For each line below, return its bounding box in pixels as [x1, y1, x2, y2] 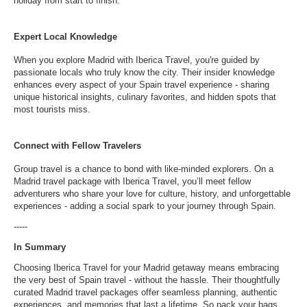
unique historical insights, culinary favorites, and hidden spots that [14, 92, 276, 102]
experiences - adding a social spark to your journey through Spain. [14, 201, 276, 211]
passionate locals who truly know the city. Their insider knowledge [14, 67, 275, 77]
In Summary [14, 242, 66, 252]
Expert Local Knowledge [14, 32, 117, 42]
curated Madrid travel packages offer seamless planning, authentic [14, 287, 278, 297]
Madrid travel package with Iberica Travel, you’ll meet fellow [14, 176, 251, 186]
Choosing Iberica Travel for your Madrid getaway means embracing [14, 262, 279, 273]
